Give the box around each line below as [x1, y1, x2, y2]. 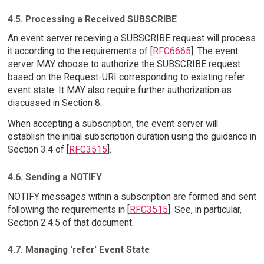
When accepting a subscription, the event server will [7, 118, 218, 130]
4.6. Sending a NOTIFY [7, 171, 102, 183]
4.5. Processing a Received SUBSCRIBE [7, 13, 177, 25]
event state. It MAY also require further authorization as [7, 84, 232, 96]
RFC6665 [152, 45, 191, 57]
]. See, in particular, [167, 203, 242, 215]
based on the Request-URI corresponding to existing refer [7, 71, 245, 83]
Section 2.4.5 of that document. [7, 216, 134, 228]
